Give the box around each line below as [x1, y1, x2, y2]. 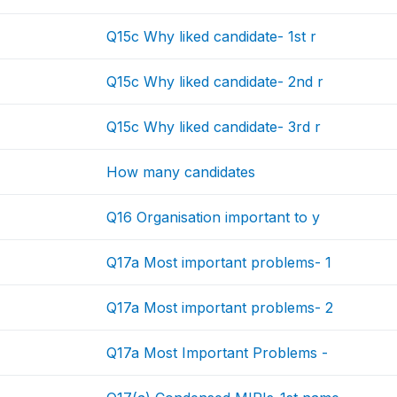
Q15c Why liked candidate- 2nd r [106, 73, 324, 90]
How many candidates [106, 163, 256, 181]
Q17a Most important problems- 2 [106, 299, 334, 316]
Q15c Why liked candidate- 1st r [106, 27, 317, 45]
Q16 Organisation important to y [106, 208, 321, 226]
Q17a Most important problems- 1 [106, 253, 332, 271]
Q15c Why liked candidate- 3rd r [106, 118, 322, 136]
